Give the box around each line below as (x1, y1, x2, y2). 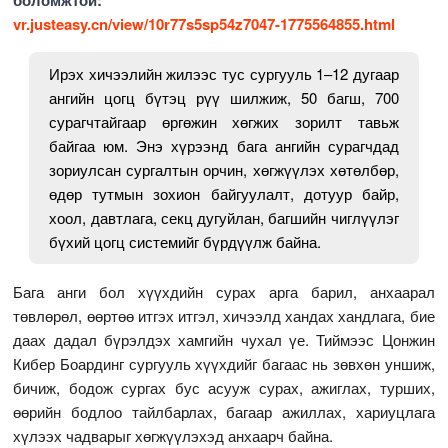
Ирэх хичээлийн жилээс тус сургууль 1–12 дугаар (49, 62, 399, 84)
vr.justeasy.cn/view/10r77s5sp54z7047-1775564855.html (13, 12, 396, 35)
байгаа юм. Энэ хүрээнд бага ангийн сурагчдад (49, 134, 399, 156)
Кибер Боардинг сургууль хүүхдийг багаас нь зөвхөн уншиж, (13, 352, 435, 374)
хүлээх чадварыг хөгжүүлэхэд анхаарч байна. (13, 424, 334, 446)
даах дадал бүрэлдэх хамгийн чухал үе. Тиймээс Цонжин (13, 328, 435, 350)
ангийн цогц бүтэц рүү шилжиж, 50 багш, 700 (49, 86, 399, 108)
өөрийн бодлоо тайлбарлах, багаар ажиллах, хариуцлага (13, 400, 435, 422)
